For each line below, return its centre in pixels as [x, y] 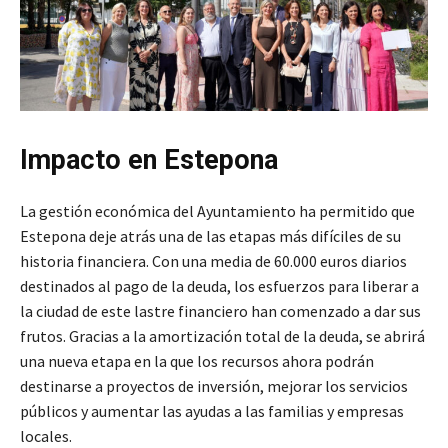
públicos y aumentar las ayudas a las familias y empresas [212, 411]
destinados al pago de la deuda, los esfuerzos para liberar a [219, 286]
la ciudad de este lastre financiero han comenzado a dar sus [220, 311]
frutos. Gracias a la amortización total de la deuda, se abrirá [222, 336]
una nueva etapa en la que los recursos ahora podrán [197, 361]
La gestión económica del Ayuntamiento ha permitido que [217, 211]
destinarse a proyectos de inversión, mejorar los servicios [214, 386]
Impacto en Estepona [149, 160]
